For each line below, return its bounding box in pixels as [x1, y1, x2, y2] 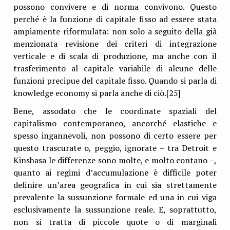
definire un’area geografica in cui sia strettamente [13, 179, 217, 191]
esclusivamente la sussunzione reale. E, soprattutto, [13, 204, 217, 216]
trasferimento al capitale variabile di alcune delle [13, 63, 217, 74]
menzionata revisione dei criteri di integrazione [13, 38, 217, 50]
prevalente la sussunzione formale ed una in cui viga [13, 191, 217, 203]
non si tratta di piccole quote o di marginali [13, 216, 217, 228]
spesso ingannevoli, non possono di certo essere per [13, 130, 217, 142]
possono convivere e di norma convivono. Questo [13, 1, 217, 13]
